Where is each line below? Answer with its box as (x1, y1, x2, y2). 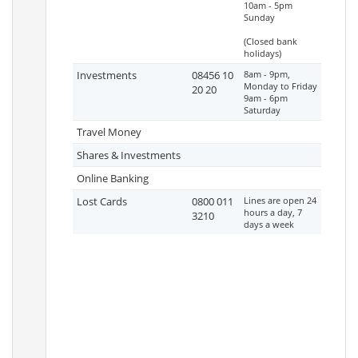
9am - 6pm (244, 92, 288, 104)
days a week (244, 218, 294, 230)
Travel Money (77, 125, 141, 139)
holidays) (244, 47, 281, 59)
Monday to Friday (244, 80, 317, 92)
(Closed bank (244, 35, 297, 47)
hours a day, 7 (244, 206, 302, 218)
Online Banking (77, 171, 149, 185)
